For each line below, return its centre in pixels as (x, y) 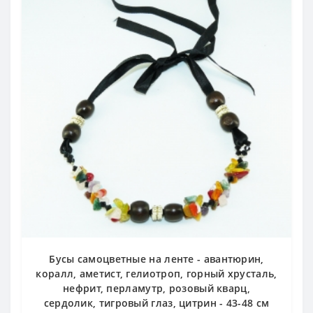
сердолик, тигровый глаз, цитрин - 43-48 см (156, 303)
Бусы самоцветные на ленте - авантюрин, (156, 259)
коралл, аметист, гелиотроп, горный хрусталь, (156, 274)
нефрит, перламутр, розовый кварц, (156, 289)
